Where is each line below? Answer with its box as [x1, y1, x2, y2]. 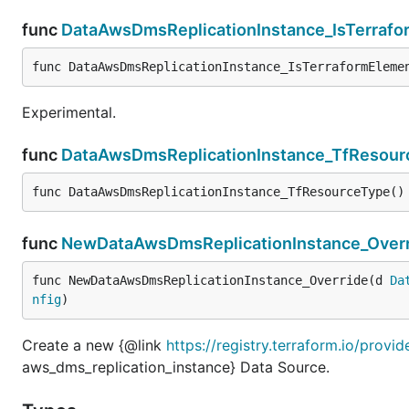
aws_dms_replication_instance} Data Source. [22, 357, 330, 376]
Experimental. [22, 102, 116, 121]
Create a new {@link [22, 335, 166, 354]
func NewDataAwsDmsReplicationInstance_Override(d [32, 272, 390, 288]
